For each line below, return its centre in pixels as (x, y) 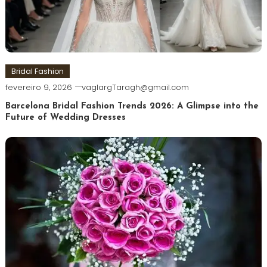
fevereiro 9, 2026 (38, 88)
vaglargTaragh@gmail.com (135, 88)
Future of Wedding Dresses (65, 118)
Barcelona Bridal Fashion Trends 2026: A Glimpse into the (132, 107)
